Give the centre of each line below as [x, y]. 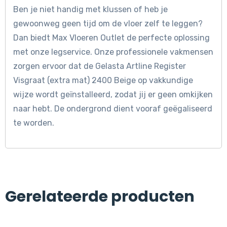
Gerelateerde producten [100, 197]
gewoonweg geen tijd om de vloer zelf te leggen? [108, 24]
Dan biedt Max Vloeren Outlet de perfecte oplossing [111, 38]
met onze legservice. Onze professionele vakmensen [113, 52]
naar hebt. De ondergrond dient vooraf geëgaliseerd [113, 109]
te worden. [34, 123]
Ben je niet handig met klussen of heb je [90, 10]
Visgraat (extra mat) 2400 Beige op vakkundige [103, 81]
